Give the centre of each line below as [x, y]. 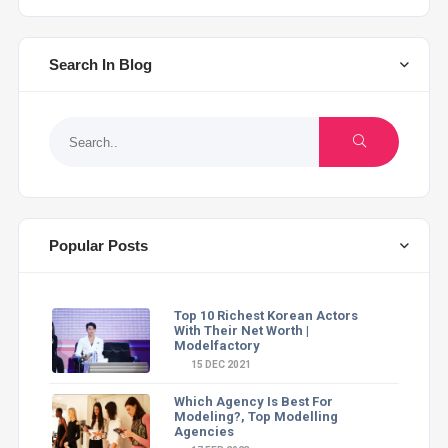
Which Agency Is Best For [253, 401]
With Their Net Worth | [241, 330]
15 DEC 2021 [219, 364]
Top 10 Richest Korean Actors [265, 315]
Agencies [203, 431]
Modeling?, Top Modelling [255, 416]
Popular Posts [98, 245]
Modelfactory [216, 345]
